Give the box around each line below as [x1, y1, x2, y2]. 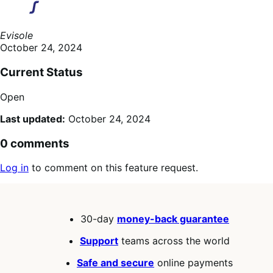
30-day [80, 213, 117, 225]
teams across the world [118, 235, 230, 247]
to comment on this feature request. [29, 161, 198, 174]
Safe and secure [77, 257, 154, 269]
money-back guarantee [117, 213, 229, 225]
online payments [154, 257, 233, 269]
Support [80, 235, 118, 247]
